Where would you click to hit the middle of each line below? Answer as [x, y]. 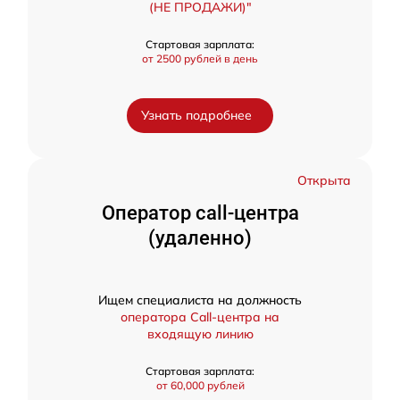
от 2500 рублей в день [200, 58]
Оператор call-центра [200, 213]
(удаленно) [200, 238]
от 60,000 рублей [200, 385]
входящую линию [200, 334]
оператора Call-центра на [200, 317]
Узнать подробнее [196, 115]
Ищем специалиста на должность [200, 300]
